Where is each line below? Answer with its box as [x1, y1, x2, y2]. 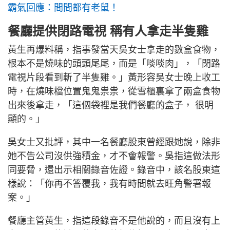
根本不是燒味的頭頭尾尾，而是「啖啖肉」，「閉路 [8, 59, 220, 69]
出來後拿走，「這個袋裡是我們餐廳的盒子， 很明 [8, 100, 214, 111]
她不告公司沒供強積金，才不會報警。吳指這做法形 [8, 151, 220, 162]
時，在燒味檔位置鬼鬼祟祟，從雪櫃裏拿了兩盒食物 [8, 86, 220, 97]
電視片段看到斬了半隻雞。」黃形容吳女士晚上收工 [8, 72, 220, 83]
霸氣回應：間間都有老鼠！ [8, 3, 119, 13]
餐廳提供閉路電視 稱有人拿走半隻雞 [8, 24, 208, 39]
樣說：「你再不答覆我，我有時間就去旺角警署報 [8, 179, 211, 189]
